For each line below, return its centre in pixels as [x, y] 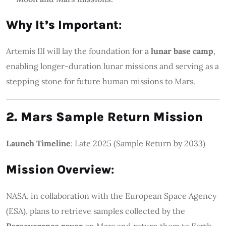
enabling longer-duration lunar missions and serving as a [112, 66]
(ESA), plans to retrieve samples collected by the [96, 211]
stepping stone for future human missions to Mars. [101, 81]
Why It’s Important [62, 24]
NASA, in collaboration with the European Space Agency [111, 195]
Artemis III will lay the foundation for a [78, 51]
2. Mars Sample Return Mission [104, 117]
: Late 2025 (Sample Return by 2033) [138, 143]
